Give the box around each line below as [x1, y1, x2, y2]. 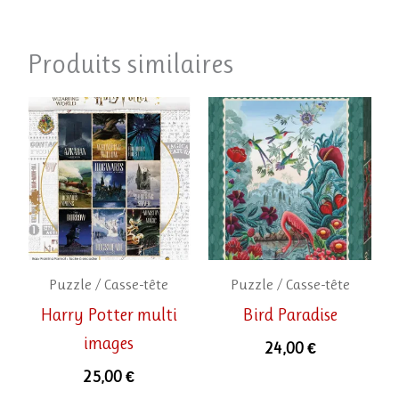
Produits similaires [27, 47, 233, 79]
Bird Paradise [242, 305, 338, 326]
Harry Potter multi [40, 305, 178, 326]
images [84, 333, 134, 354]
